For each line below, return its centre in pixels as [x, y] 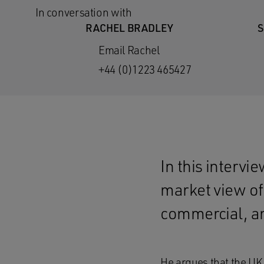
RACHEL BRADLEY [129, 28]
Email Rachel [129, 50]
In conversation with [84, 12]
